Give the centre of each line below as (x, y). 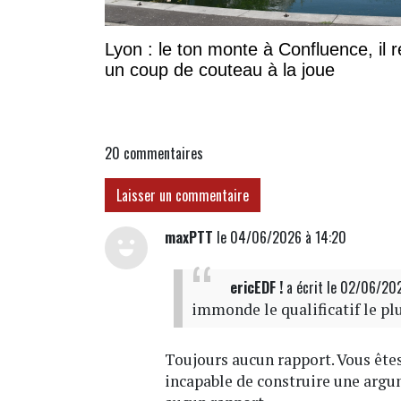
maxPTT (189, 237)
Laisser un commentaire (183, 195)
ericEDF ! (257, 287)
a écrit (305, 287)
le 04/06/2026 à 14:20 (280, 237)
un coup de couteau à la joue (220, 69)
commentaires (163, 153)
